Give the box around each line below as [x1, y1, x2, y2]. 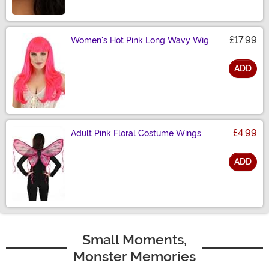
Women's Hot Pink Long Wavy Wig [71, 35, 209, 46]
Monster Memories [73, 248, 196, 265]
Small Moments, [82, 231, 187, 249]
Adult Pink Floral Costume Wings [71, 128, 201, 139]
